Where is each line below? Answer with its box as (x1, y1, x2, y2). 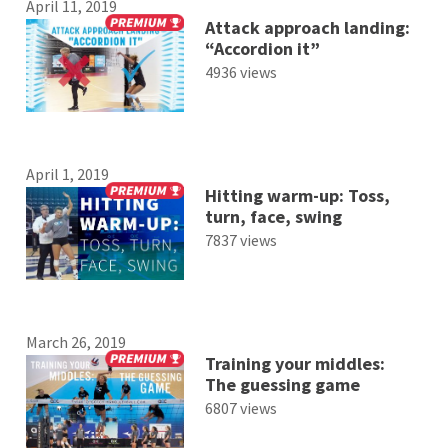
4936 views (204, 61, 277, 82)
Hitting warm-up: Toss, (204, 184, 390, 208)
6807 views (204, 398, 277, 419)
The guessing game (204, 373, 360, 397)
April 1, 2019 (26, 164, 110, 185)
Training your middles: (204, 352, 385, 376)
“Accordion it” (204, 36, 320, 60)
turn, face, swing (204, 205, 342, 229)
